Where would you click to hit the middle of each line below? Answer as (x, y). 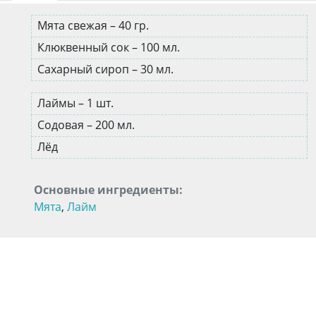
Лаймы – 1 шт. (77, 103)
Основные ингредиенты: (108, 190)
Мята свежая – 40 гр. (95, 25)
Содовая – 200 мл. (87, 125)
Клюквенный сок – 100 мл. (110, 47)
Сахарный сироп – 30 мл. (107, 69)
